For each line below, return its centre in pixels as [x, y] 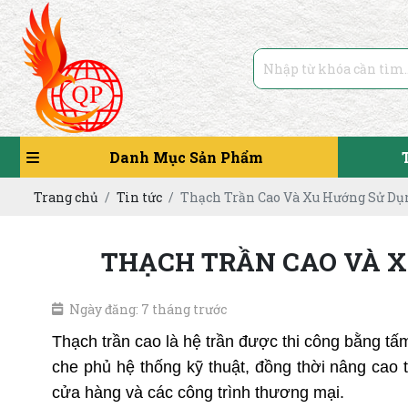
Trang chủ [66, 197]
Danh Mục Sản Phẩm [186, 157]
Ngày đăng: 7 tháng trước [148, 309]
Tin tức [139, 197]
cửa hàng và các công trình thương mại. [198, 392]
